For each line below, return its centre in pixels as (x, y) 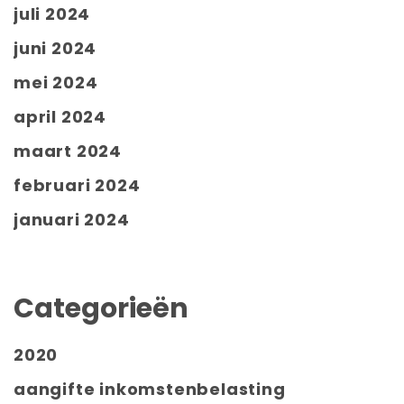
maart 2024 (68, 151)
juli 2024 (52, 14)
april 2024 (60, 116)
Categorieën (101, 308)
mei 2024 (56, 82)
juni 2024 (55, 48)
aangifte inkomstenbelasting (150, 390)
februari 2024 (77, 185)
